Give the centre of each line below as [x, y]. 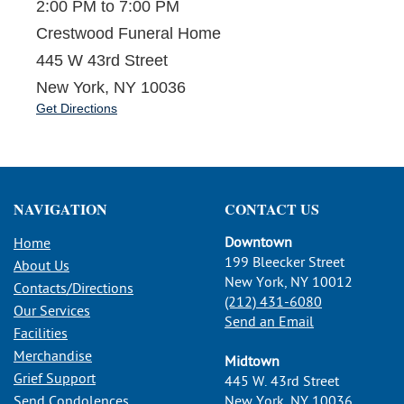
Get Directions [77, 108]
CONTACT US [272, 208]
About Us [41, 266]
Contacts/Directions [73, 288]
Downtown [258, 242]
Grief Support [55, 378]
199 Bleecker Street [285, 262]
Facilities [41, 333]
